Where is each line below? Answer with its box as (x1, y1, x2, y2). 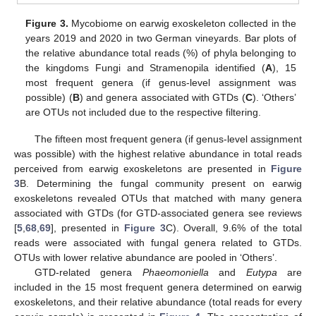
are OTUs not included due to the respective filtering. (25, 106, 262, 118)
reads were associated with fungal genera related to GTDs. (14, 236, 302, 248)
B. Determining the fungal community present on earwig (20, 177, 302, 189)
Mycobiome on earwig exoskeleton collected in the (68, 17, 296, 29)
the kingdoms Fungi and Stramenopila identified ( (25, 61, 266, 73)
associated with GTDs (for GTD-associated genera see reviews (14, 207, 302, 219)
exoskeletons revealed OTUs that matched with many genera (14, 192, 302, 204)
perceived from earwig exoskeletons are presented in (14, 162, 271, 174)
